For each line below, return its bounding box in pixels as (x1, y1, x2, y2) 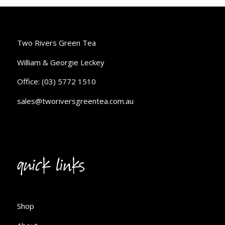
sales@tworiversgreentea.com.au (17, 96, 134, 106)
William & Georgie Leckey (17, 57, 104, 67)
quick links (17, 155, 85, 178)
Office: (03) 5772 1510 (17, 76, 96, 87)
